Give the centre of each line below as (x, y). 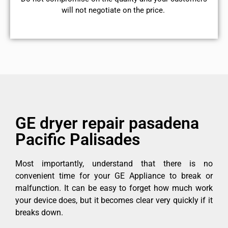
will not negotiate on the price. (114, 10)
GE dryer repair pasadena (107, 123)
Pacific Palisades (78, 139)
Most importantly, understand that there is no (114, 163)
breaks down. (39, 212)
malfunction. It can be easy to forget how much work (114, 188)
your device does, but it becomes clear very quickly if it (114, 200)
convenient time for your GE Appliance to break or (114, 176)
